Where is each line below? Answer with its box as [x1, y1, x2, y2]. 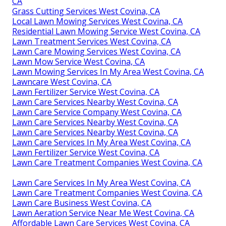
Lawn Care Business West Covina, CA [12, 197, 151, 208]
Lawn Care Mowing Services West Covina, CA [12, 45, 181, 57]
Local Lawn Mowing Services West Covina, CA [12, 15, 183, 27]
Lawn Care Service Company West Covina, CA [12, 106, 182, 118]
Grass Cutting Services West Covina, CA [12, 5, 160, 17]
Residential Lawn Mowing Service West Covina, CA [12, 25, 200, 37]
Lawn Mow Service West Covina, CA [12, 55, 145, 67]
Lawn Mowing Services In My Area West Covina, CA [12, 66, 204, 77]
